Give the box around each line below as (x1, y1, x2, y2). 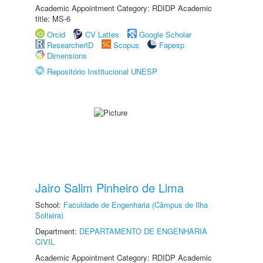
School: (35, 199, 63, 210)
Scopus (113, 39, 139, 50)
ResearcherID (47, 39, 96, 50)
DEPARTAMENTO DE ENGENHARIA (79, 225, 207, 237)
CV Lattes (85, 29, 119, 40)
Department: (35, 225, 79, 237)
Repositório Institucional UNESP (47, 66, 157, 77)
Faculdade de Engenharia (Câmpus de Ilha (63, 199, 208, 210)
